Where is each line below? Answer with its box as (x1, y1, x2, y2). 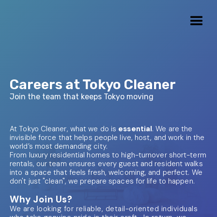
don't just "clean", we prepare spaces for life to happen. (10, 176, 195, 186)
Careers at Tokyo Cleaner (10, 77, 176, 93)
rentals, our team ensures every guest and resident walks (10, 159, 203, 169)
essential (118, 124, 153, 134)
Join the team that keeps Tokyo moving (10, 92, 154, 101)
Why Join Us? (10, 193, 72, 205)
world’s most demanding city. (10, 141, 108, 151)
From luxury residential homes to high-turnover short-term (10, 150, 206, 160)
